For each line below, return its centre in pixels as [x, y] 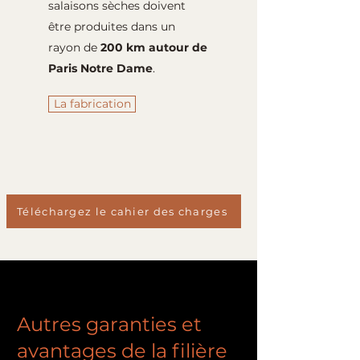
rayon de [74, 47]
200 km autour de [154, 47]
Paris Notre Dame [100, 68]
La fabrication [92, 104]
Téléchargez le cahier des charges [122, 211]
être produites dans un [112, 27]
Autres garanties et [109, 324]
